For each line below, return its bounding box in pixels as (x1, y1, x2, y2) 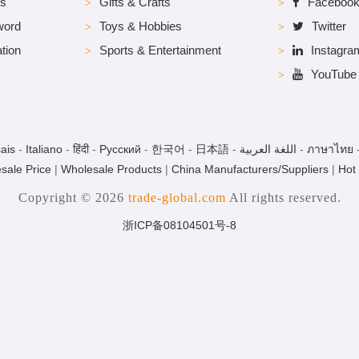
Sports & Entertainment (99, 43, 221, 57)
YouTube (311, 67, 357, 81)
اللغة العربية (240, 143, 296, 155)
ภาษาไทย (307, 143, 353, 155)
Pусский (99, 143, 141, 155)
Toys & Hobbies (99, 19, 182, 33)
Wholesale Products (60, 163, 162, 175)
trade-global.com (127, 191, 226, 204)
